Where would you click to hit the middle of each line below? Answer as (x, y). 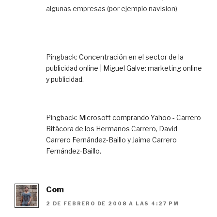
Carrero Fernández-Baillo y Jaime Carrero (111, 140)
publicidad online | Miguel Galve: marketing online (124, 68)
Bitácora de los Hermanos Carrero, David (112, 129)
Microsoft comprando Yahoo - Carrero (140, 118)
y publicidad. (65, 79)
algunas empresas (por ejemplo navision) (112, 9)
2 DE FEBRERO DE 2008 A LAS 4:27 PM (113, 203)
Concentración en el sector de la (131, 57)
